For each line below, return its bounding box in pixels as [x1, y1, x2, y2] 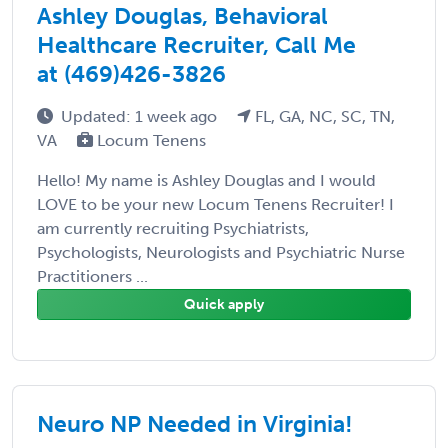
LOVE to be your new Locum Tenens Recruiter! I [37, 194, 394, 214]
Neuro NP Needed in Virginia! [37, 409, 353, 438]
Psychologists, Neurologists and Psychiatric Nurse [37, 242, 405, 262]
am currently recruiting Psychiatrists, [37, 218, 309, 238]
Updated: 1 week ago [61, 106, 221, 126]
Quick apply [184, 295, 264, 313]
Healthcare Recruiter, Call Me [37, 30, 356, 59]
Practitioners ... [37, 266, 148, 286]
